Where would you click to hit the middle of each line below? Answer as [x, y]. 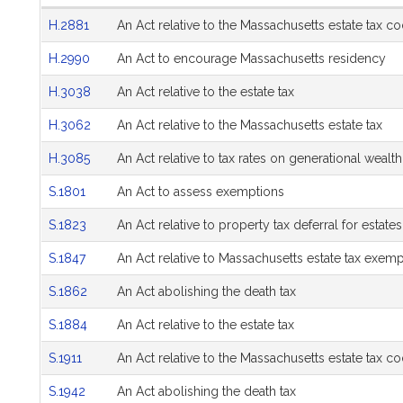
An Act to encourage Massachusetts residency [251, 58]
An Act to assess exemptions [201, 192]
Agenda [76, 34]
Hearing [76, 16]
